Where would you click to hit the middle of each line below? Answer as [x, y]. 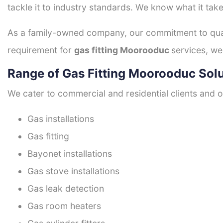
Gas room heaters [64, 206]
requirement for [41, 50]
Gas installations [61, 119]
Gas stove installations [73, 171]
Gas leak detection [66, 189]
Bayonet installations [70, 154]
